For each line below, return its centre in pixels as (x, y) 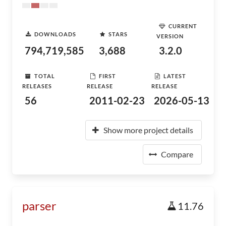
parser (39, 206)
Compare (177, 154)
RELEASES (37, 86)
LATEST (175, 76)
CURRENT (183, 26)
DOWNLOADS (55, 34)
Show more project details (148, 130)
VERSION (170, 36)
